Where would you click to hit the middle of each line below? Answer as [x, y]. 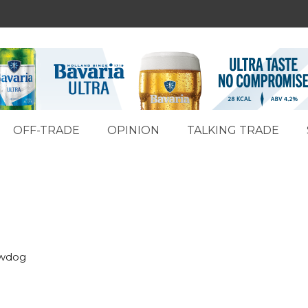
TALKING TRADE [233, 130]
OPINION [133, 130]
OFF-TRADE [46, 130]
